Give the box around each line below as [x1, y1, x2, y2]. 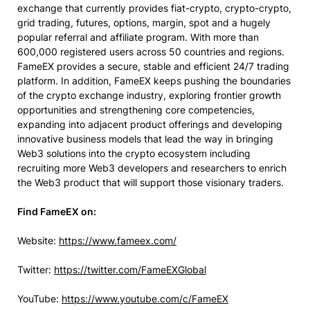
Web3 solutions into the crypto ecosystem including [17, 147, 250, 160]
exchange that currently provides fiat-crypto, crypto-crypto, [17, 2, 291, 15]
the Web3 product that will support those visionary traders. [17, 176, 284, 189]
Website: [17, 235, 59, 247]
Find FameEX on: [17, 206, 96, 218]
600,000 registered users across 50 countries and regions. [17, 46, 284, 58]
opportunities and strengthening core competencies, [17, 104, 255, 116]
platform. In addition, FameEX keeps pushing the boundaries [17, 75, 291, 87]
